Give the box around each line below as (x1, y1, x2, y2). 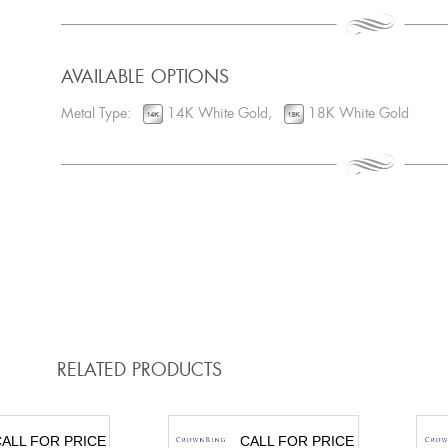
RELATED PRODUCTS (56, 358, 222, 383)
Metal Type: (60, 103, 143, 122)
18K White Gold (303, 103, 409, 122)
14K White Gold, (162, 103, 284, 122)
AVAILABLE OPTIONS (60, 64, 229, 89)
